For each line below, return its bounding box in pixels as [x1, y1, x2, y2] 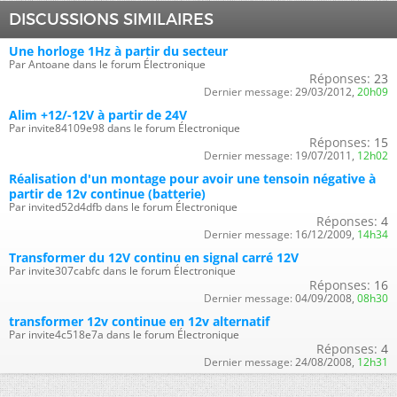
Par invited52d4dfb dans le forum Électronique [9, 198, 237, 214]
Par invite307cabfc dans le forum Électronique [9, 262, 236, 278]
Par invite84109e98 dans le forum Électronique [9, 120, 240, 136]
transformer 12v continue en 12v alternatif [9, 312, 269, 330]
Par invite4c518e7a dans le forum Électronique [9, 326, 239, 342]
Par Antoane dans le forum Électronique [9, 56, 206, 72]
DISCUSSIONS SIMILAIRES [9, 9, 214, 29]
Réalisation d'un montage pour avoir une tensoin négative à [9, 169, 376, 187]
